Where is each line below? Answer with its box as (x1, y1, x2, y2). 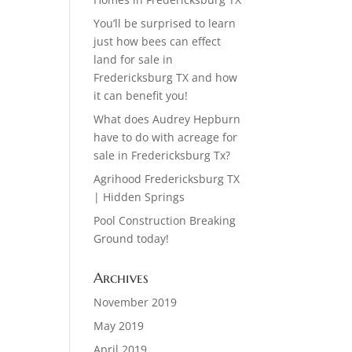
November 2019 (93, 295, 178, 310)
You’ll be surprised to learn (93, 16, 236, 31)
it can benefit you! (93, 88, 189, 103)
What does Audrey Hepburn (93, 112, 241, 126)
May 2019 (93, 318, 145, 333)
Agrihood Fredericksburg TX (93, 171, 240, 186)
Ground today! (93, 231, 170, 246)
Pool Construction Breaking (93, 213, 236, 228)
